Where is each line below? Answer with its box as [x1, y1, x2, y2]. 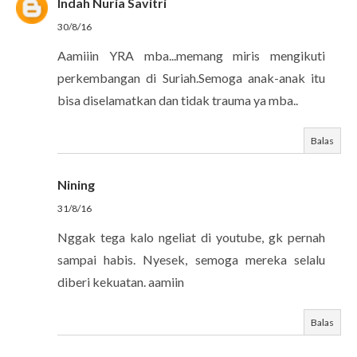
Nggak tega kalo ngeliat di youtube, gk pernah [57, 229, 325, 245]
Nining [57, 177, 95, 192]
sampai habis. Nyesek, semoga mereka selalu [57, 252, 325, 267]
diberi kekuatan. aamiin [57, 274, 184, 289]
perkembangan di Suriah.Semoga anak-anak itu [57, 70, 325, 85]
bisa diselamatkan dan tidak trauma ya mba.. [57, 92, 298, 108]
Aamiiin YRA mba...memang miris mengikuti [57, 48, 325, 63]
